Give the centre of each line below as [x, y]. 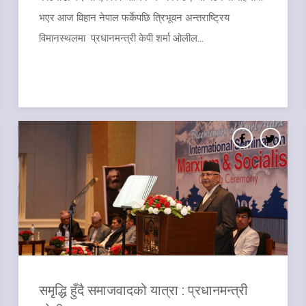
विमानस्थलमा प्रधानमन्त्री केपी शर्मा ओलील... [122, 38]
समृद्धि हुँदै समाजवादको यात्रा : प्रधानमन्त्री [144, 289]
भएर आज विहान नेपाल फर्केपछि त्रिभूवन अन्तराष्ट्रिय [135, 17]
